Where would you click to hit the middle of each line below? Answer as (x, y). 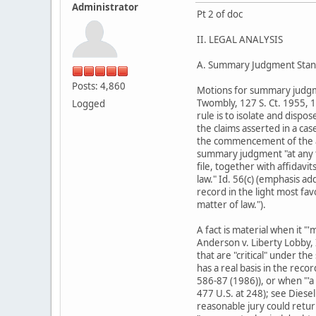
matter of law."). (231, 204)
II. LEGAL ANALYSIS (240, 39)
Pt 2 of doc (220, 14)
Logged (89, 103)
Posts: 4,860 (99, 86)
